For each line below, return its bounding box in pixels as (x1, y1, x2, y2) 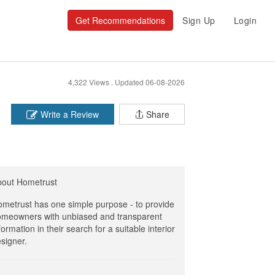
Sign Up (182, 14, 215, 26)
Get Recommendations (76, 14, 165, 26)
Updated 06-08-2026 (115, 77, 185, 87)
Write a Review (38, 108, 99, 120)
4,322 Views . (68, 77, 115, 87)
